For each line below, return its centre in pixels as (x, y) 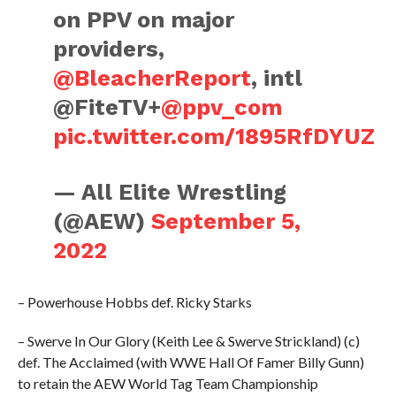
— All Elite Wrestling (170, 191)
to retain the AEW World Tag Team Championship (168, 383)
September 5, (226, 221)
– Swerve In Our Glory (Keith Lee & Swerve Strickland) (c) (188, 340)
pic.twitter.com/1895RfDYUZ (214, 136)
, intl (277, 77)
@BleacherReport (152, 77)
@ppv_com (222, 107)
